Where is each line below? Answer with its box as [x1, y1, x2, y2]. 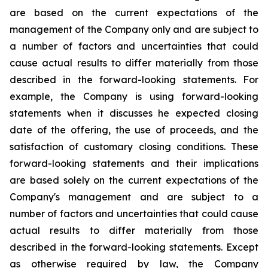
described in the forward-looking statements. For [10, 74, 258, 86]
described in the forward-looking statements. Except [10, 241, 258, 253]
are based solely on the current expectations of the [10, 174, 258, 186]
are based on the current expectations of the [10, 7, 258, 19]
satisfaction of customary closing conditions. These [10, 141, 258, 153]
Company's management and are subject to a [10, 191, 258, 203]
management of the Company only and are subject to [10, 23, 258, 35]
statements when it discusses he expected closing [10, 107, 258, 119]
